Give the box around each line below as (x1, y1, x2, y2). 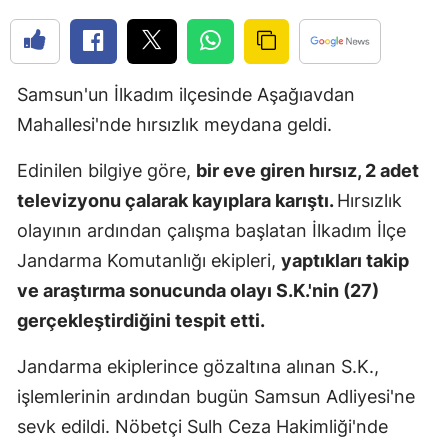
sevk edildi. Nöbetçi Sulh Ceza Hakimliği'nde (17, 415, 388, 437)
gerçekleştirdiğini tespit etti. (17, 309, 265, 331)
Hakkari (366, 343, 417, 362)
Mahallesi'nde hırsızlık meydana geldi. (17, 113, 332, 135)
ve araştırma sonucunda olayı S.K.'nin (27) (17, 279, 379, 301)
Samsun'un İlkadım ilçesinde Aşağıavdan (17, 83, 355, 105)
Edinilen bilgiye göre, (17, 159, 196, 181)
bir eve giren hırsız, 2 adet (196, 159, 419, 181)
